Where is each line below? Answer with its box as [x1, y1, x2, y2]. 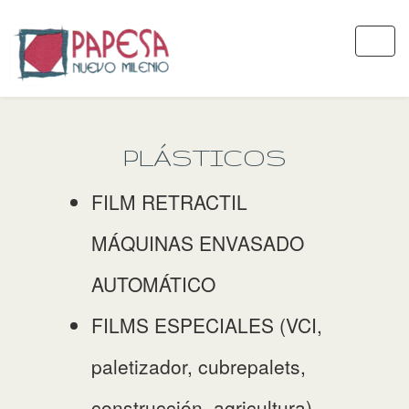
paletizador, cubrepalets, [91, 352, 306, 380]
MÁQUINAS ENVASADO [91, 229, 304, 257]
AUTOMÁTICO [91, 270, 215, 298]
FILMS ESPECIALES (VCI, [91, 311, 322, 339]
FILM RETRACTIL [91, 188, 247, 215]
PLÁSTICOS [122, 144, 287, 171]
